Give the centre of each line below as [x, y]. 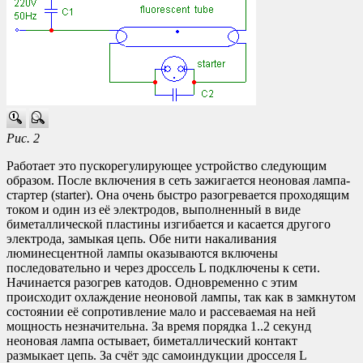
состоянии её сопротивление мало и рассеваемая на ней [161, 312]
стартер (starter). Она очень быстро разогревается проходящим [178, 195]
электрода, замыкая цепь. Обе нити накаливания [141, 239]
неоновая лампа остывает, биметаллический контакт [152, 341]
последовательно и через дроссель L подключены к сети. [163, 268]
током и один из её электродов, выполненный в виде [154, 210]
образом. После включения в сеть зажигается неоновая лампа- [178, 181]
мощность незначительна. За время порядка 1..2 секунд [159, 327]
